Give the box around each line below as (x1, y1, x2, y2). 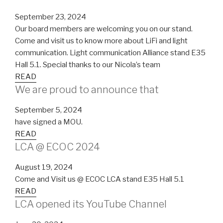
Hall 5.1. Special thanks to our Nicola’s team (15, 60, 160, 69)
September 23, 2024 (15, 12, 86, 21)
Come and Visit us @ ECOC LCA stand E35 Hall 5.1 (15, 174, 184, 184)
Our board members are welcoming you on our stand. (15, 24, 193, 33)
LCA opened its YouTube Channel (15, 198, 167, 210)
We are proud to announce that (15, 83, 159, 96)
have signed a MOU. (15, 117, 83, 126)
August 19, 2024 (15, 162, 73, 172)
